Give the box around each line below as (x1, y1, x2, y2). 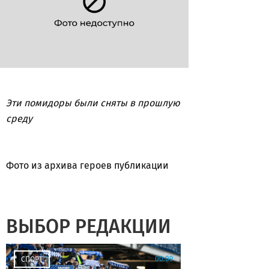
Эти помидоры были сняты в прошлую (6, 97, 180, 109)
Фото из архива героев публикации (6, 160, 169, 172)
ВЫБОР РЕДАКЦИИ (6, 215, 171, 238)
